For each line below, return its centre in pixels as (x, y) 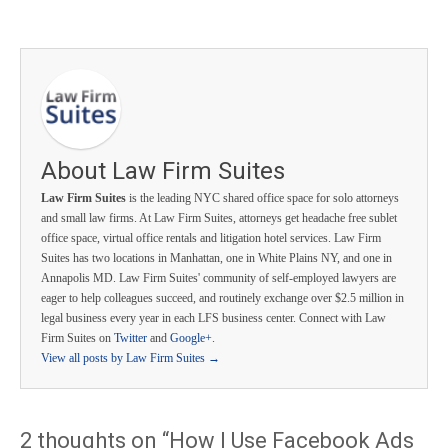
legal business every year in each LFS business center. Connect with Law (213, 318)
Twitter (130, 338)
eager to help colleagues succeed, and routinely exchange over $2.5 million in (222, 298)
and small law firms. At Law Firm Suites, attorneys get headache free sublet (219, 218)
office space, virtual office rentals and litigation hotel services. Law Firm (211, 238)
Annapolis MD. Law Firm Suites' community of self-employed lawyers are (218, 278)
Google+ (191, 338)
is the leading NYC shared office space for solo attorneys (262, 198)
